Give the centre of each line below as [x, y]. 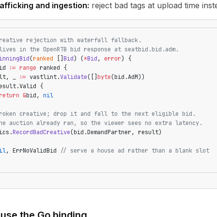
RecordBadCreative [41, 132]
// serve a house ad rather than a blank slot [135, 151]
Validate [74, 77]
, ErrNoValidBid [33, 151]
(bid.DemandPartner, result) [116, 132]
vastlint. [43, 77]
